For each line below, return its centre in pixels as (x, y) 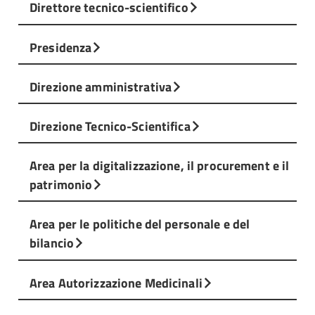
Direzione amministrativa (101, 86)
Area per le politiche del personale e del (140, 224)
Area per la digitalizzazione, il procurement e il (160, 166)
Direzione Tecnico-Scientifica (110, 126)
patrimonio (61, 185)
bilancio (52, 243)
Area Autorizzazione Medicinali (116, 282)
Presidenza (61, 47)
